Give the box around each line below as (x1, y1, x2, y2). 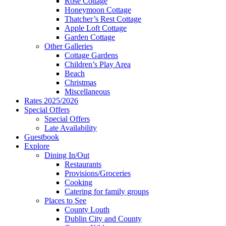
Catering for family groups (65, 187, 149, 196)
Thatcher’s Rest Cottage (65, 14, 141, 23)
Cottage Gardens (65, 50, 118, 60)
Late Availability (44, 123, 97, 132)
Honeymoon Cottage (65, 5, 131, 14)
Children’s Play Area (65, 60, 131, 69)
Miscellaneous (65, 87, 110, 96)
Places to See (44, 196, 86, 205)
